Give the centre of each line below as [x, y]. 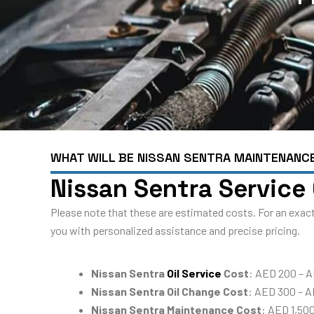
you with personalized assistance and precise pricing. [175, 230]
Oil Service [194, 273]
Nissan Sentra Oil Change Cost [170, 292]
